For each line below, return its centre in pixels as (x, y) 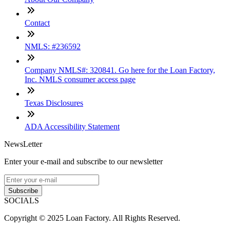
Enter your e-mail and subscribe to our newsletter (83, 161)
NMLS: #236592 (53, 46)
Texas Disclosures (54, 103)
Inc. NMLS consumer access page (80, 79)
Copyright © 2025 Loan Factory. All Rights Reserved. (92, 218)
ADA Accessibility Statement (72, 126)
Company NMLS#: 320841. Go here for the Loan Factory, (120, 70)
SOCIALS (22, 200)
